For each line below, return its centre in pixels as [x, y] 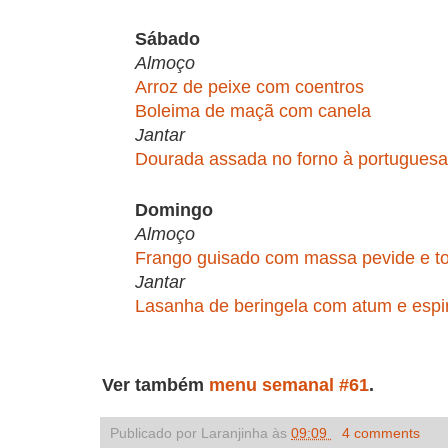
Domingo [174, 209]
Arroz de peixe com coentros [249, 86]
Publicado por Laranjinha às [200, 432]
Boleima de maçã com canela [253, 110]
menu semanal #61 [289, 384]
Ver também [155, 384]
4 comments [380, 432]
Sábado [167, 38]
